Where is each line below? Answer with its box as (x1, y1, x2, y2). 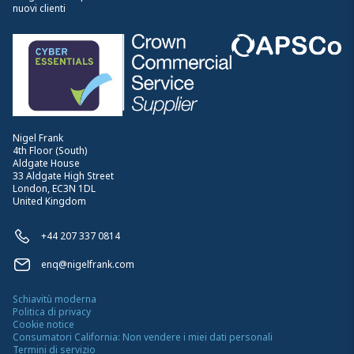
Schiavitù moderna (13, 292, 96, 306)
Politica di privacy (13, 304, 91, 318)
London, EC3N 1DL (13, 181, 96, 195)
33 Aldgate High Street (13, 168, 114, 183)
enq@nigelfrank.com (41, 257, 134, 271)
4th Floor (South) (13, 143, 87, 157)
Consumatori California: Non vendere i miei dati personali (13, 330, 273, 344)
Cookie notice (13, 317, 74, 331)
